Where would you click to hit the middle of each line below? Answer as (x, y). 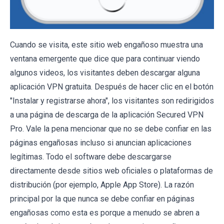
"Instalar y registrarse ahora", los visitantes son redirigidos (112, 100)
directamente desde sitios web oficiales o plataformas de (111, 170)
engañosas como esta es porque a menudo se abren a (105, 212)
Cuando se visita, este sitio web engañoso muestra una (106, 44)
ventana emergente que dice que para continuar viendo (105, 58)
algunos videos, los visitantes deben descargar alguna (105, 72)
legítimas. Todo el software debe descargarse (91, 156)
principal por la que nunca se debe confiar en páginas (102, 198)
